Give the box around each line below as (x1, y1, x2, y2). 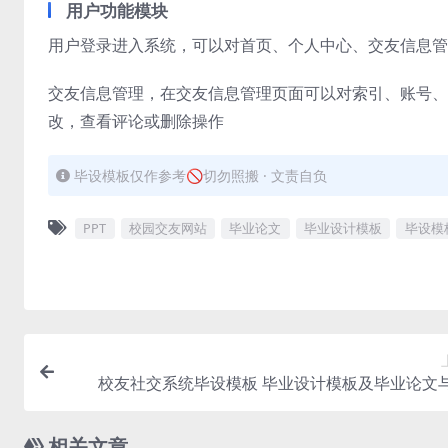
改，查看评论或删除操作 (48, 110, 224, 132)
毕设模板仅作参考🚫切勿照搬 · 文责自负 (74, 166, 327, 185)
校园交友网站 (128, 219, 207, 238)
